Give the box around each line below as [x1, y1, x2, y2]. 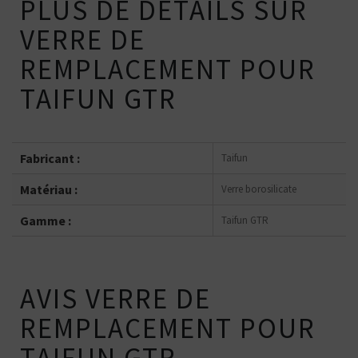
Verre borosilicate [221, 182, 296, 197]
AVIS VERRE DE [20, 281, 211, 317]
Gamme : [20, 213, 71, 229]
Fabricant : [20, 150, 80, 167]
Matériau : [20, 181, 78, 198]
